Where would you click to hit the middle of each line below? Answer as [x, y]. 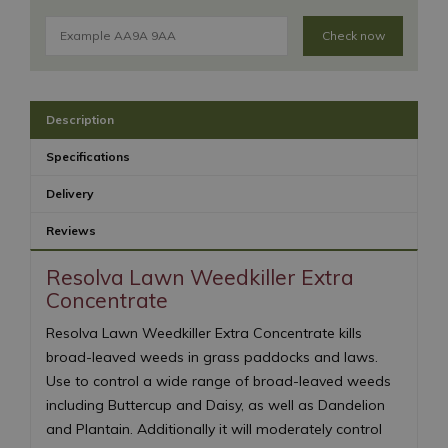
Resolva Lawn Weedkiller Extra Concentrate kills [204, 332]
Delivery [70, 193]
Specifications [88, 156]
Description [80, 119]
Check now [353, 35]
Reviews [71, 230]
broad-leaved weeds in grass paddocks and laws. [212, 356]
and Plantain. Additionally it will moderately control [214, 428]
